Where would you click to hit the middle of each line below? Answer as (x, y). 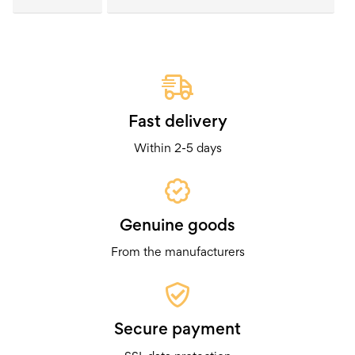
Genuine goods (177, 224)
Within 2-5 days (177, 148)
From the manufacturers (177, 252)
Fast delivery (177, 120)
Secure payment (177, 329)
